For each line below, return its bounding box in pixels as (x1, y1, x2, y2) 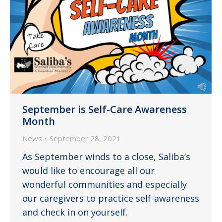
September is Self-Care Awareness (22, 103, 187, 116)
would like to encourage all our (22, 165, 155, 177)
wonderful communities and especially (22, 178, 187, 191)
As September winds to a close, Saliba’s (22, 151, 190, 163)
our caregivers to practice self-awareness (22, 192, 199, 205)
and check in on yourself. (22, 206, 128, 219)
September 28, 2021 (50, 133, 121, 144)
